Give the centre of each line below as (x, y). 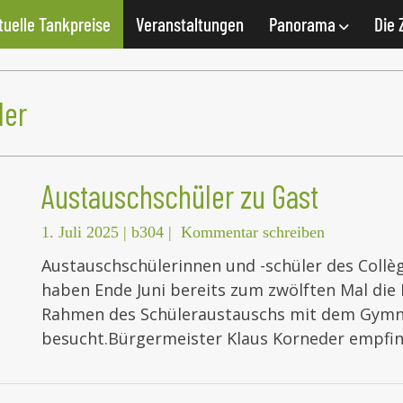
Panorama (304, 24)
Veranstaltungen (190, 24)
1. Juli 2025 (80, 233)
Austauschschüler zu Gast (180, 196)
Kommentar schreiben (253, 233)
